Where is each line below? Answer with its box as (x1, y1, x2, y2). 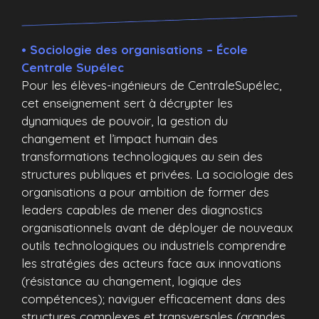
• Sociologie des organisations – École (21, 41, 248, 57)
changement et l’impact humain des (21, 130, 218, 146)
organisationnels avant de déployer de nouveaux (21, 219, 293, 235)
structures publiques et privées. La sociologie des (21, 166, 293, 182)
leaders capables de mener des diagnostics (21, 202, 263, 217)
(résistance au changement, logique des (21, 273, 241, 288)
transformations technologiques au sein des (21, 148, 263, 164)
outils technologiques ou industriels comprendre (21, 237, 286, 253)
